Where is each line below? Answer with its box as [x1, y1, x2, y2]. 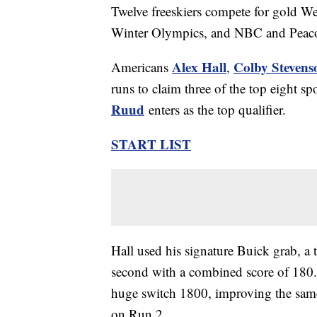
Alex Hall [172, 57, 226, 77]
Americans [111, 58, 172, 76]
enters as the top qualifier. [144, 100, 286, 119]
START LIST [111, 134, 191, 154]
